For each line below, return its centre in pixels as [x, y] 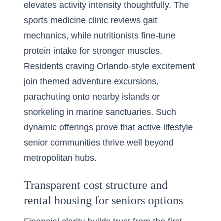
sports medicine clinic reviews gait [91, 20]
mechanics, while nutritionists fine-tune [100, 36]
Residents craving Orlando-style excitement [109, 66]
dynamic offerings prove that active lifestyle [108, 127]
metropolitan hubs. [60, 158]
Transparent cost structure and [96, 185]
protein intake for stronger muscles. [93, 51]
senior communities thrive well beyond [99, 143]
